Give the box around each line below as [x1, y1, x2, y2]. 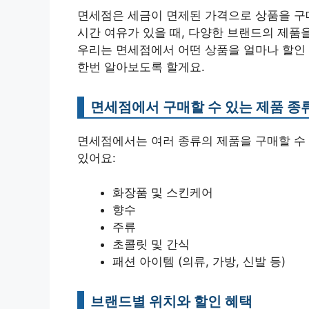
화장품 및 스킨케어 [112, 186, 213, 200]
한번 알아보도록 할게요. [77, 59, 205, 74]
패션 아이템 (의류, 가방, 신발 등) [112, 255, 286, 269]
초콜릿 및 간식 [112, 237, 190, 252]
